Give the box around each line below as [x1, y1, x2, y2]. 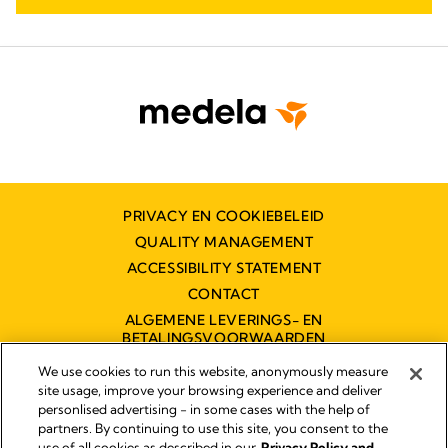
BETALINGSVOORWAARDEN [121, 329, 326, 347]
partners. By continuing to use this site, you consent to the [38, 420, 389, 436]
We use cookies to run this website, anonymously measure [38, 363, 389, 379]
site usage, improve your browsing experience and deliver [38, 382, 383, 398]
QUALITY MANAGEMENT [134, 233, 314, 251]
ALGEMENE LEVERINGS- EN [124, 311, 324, 329]
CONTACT [187, 285, 261, 303]
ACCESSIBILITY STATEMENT [126, 259, 322, 277]
